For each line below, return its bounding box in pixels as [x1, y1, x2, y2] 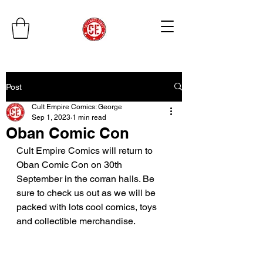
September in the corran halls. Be [16, 173, 157, 184]
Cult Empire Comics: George [32, 102, 122, 111]
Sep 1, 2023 [32, 113, 70, 122]
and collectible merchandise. [16, 215, 137, 227]
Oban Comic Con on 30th [16, 159, 124, 170]
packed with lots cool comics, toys [16, 201, 159, 213]
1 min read [72, 113, 106, 122]
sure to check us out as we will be [16, 187, 158, 198]
